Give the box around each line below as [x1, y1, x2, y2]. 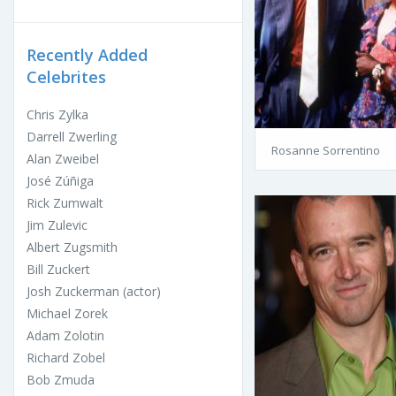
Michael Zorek [27, 304, 108, 322]
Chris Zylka [27, 105, 88, 123]
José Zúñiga [27, 171, 94, 189]
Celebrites [27, 65, 106, 88]
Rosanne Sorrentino [271, 141, 380, 158]
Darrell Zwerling [27, 127, 117, 145]
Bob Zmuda [27, 370, 95, 388]
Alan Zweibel [27, 149, 99, 167]
